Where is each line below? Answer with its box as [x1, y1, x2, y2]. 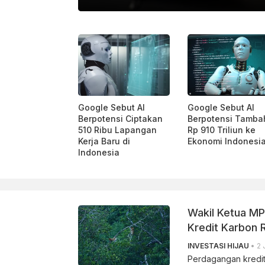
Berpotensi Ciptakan [78, 113, 163, 124]
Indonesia [78, 147, 119, 157]
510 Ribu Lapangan [78, 124, 157, 135]
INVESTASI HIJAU [188, 241, 249, 250]
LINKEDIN [53, 12, 78, 20]
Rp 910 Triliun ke [188, 124, 256, 135]
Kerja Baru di [78, 135, 130, 146]
